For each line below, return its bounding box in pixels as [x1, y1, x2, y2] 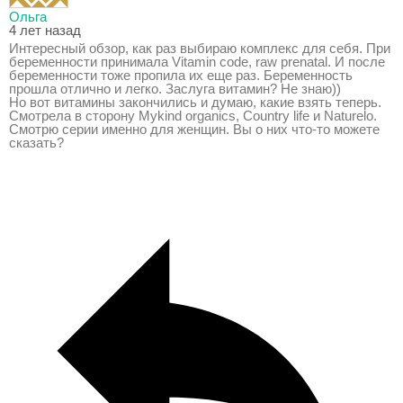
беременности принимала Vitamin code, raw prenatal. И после [9, 54, 385, 69]
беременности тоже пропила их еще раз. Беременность [9, 67, 353, 83]
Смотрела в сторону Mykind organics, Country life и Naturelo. [9, 108, 377, 123]
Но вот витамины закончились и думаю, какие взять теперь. [9, 94, 381, 110]
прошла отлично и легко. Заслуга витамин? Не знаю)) [9, 81, 341, 96]
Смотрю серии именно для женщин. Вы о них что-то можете [9, 121, 380, 137]
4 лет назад [9, 22, 81, 38]
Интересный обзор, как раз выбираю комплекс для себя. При [9, 40, 390, 56]
